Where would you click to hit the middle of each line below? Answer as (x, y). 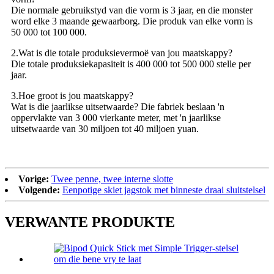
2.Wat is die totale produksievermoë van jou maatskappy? (122, 53)
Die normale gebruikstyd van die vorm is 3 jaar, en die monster (132, 10)
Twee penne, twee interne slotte (112, 179)
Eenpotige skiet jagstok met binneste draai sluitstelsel (164, 190)
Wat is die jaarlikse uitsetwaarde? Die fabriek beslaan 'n (118, 106)
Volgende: (39, 190)
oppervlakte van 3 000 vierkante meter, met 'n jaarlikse (116, 117)
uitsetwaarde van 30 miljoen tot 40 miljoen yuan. (105, 128)
